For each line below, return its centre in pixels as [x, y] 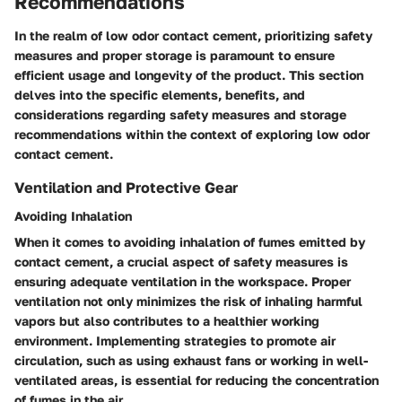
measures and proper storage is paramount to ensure [175, 55]
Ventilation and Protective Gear [126, 188]
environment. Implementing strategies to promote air [175, 341]
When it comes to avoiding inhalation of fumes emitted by [190, 242]
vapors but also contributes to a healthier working [167, 321]
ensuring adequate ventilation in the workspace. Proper [183, 282]
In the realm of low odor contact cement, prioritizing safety [193, 35]
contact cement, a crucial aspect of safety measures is [181, 262]
